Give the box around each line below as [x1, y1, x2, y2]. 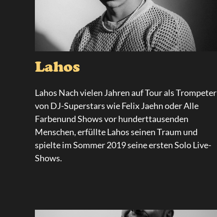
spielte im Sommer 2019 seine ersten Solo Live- [35, 139, 211, 150]
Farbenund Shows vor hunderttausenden [35, 113, 188, 124]
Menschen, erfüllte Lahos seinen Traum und [35, 126, 198, 137]
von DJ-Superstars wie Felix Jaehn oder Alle [35, 100, 199, 111]
